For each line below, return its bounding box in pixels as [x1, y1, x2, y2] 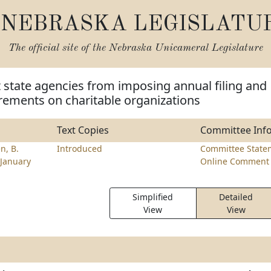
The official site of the [8, 43, 109, 53]
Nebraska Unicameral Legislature [108, 43, 263, 53]
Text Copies [56, 123, 109, 137]
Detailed [219, 191, 253, 203]
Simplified [132, 191, 174, 203]
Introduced [56, 143, 102, 154]
